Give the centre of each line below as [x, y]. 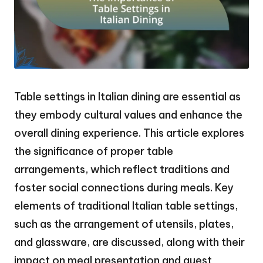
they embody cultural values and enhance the [128, 114]
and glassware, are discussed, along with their [129, 242]
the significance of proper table [94, 151]
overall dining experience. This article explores [129, 133]
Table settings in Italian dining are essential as [127, 96]
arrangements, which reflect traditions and [122, 169]
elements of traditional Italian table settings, [126, 205]
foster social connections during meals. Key [124, 187]
